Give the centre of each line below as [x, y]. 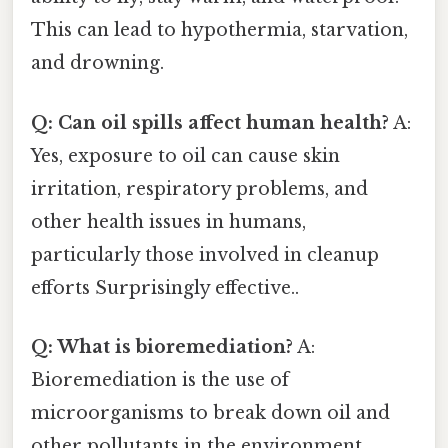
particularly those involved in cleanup [205, 254]
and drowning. [97, 63]
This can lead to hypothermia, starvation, [219, 30]
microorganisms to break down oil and [210, 412]
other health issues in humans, [168, 221]
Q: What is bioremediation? [162, 346]
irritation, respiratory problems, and [199, 188]
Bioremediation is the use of [160, 379]
